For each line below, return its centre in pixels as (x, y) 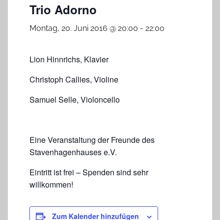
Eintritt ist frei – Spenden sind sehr (89, 172)
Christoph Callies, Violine (74, 80)
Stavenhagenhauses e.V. (73, 152)
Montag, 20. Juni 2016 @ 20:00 (84, 28)
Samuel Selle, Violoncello (75, 100)
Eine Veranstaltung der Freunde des (92, 140)
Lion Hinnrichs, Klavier (69, 59)
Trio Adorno (63, 10)
